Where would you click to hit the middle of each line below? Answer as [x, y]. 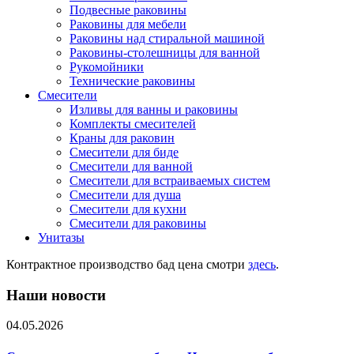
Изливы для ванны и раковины [154, 109]
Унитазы [61, 237]
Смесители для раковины [138, 223]
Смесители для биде [124, 152]
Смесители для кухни [128, 209]
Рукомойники [107, 67]
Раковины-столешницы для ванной [165, 53]
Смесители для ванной [131, 166]
